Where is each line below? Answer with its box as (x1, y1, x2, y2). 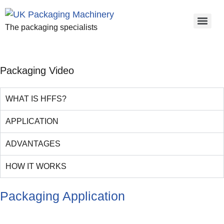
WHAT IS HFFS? (5, 94, 66, 103)
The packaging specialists (5, 23, 97, 31)
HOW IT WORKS (5, 162, 66, 170)
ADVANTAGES (5, 139, 60, 148)
